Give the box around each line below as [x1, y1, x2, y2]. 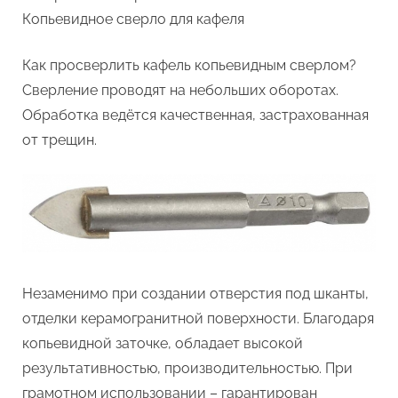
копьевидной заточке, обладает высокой [22, 335, 303, 353]
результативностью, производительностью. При [22, 360, 353, 378]
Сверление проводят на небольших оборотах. [22, 81, 338, 99]
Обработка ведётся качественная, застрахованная [22, 106, 369, 123]
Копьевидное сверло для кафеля [22, 10, 244, 28]
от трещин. [22, 131, 97, 148]
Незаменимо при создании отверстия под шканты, [22, 285, 369, 303]
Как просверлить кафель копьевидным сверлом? [22, 56, 356, 74]
